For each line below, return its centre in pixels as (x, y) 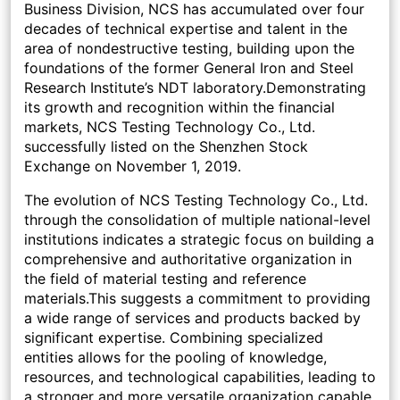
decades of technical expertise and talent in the (186, 29)
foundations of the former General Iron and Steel (189, 68)
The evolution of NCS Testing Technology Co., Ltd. (196, 200)
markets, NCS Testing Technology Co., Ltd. (170, 127)
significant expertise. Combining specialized (174, 338)
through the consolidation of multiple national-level (197, 220)
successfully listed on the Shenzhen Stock (166, 147)
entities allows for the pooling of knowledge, (175, 358)
